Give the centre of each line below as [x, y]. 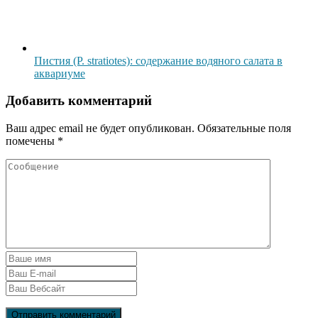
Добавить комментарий [79, 101]
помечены [32, 141]
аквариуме [60, 73]
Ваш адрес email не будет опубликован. [100, 128]
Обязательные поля [244, 128]
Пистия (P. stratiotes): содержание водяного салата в [158, 60]
